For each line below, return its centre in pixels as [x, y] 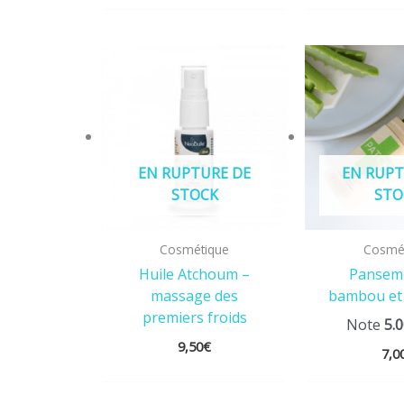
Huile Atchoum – [195, 274]
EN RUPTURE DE [195, 174]
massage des [195, 295]
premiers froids [194, 317]
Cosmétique [195, 250]
